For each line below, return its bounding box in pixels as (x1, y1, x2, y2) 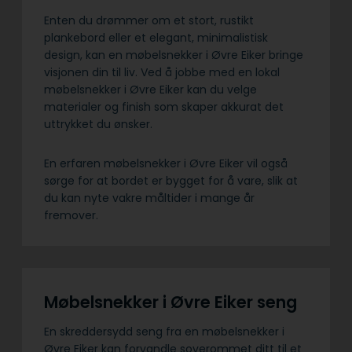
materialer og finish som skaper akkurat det (44, 99, 284, 115)
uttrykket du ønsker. (44, 116, 152, 133)
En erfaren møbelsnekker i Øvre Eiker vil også (44, 156, 288, 172)
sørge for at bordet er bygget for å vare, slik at (44, 173, 298, 189)
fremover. (44, 207, 101, 224)
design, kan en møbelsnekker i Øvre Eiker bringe (44, 47, 303, 64)
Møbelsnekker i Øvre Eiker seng (44, 291, 301, 314)
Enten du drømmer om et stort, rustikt (44, 13, 254, 29)
